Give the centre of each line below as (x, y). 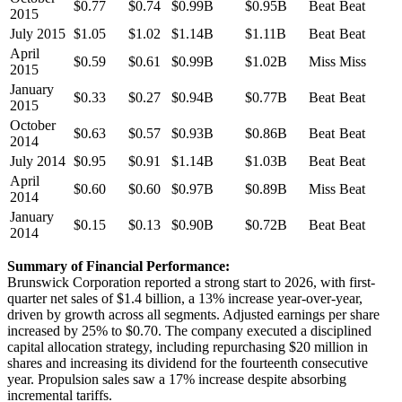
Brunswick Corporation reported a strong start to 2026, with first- (191, 283)
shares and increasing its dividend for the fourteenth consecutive (188, 363)
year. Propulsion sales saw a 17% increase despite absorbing (177, 380)
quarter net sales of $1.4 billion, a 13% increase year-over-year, (185, 299)
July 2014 (38, 162)
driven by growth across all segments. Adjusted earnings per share (193, 315)
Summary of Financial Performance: (118, 267)
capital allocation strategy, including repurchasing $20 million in (188, 347)
